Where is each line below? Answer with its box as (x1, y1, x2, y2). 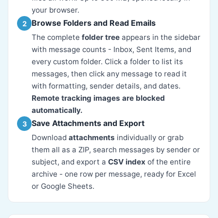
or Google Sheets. (32, 182, 94, 191)
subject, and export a (32, 157, 108, 166)
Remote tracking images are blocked (32, 93, 165, 103)
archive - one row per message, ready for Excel (32, 169, 196, 179)
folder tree (82, 33, 120, 42)
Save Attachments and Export (32, 118, 145, 128)
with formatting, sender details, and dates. (32, 81, 181, 91)
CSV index (108, 157, 145, 166)
